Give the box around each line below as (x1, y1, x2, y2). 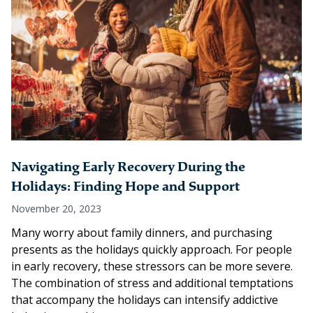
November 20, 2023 (11, 202, 101, 216)
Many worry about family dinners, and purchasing (11, 225, 272, 241)
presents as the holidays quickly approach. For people (11, 242, 292, 258)
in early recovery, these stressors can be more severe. (11, 259, 293, 275)
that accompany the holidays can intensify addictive (11, 292, 278, 308)
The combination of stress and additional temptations (11, 275, 293, 291)
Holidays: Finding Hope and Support (11, 178, 240, 196)
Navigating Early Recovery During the (11, 159, 245, 176)
